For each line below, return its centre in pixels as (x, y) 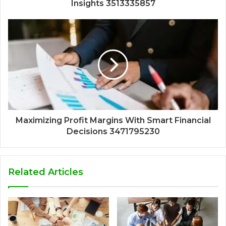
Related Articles (46, 172)
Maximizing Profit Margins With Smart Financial (113, 120)
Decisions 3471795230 (113, 131)
